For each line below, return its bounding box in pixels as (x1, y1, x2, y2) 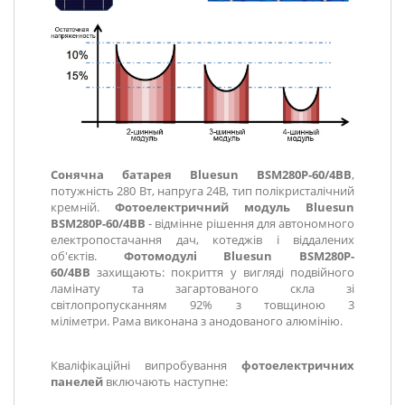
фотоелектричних (241, 357, 354, 374)
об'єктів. (51, 248, 97, 265)
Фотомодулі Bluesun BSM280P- (123, 248, 355, 265)
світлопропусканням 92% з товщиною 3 (51, 297, 354, 314)
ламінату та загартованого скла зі (51, 280, 354, 297)
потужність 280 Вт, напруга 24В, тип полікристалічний (51, 183, 354, 200)
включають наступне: (103, 373, 228, 391)
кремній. (51, 199, 115, 216)
